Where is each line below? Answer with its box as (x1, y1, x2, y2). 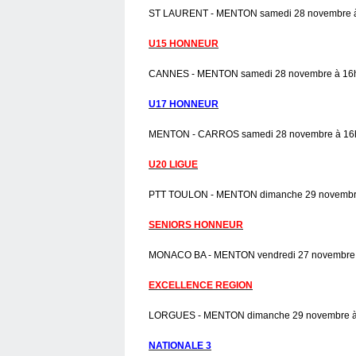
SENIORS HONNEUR (149, 219, 243, 230)
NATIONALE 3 (149, 339, 211, 351)
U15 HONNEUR (149, 37, 219, 49)
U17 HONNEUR (149, 98, 219, 110)
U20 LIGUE (149, 158, 198, 170)
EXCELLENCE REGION (149, 279, 253, 291)
